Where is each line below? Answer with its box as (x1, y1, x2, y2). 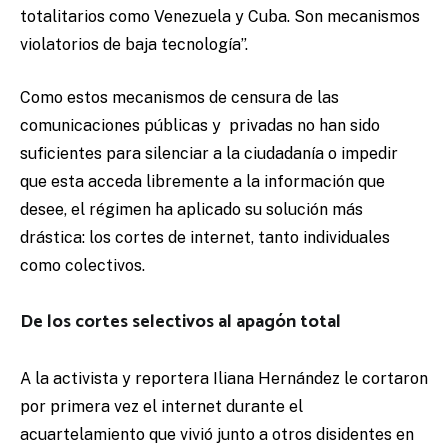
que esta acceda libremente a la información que (20, 172, 385, 192)
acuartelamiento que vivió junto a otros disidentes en (20, 425, 414, 445)
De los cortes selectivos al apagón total (20, 307, 341, 338)
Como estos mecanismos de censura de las (20, 88, 339, 108)
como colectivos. (20, 256, 149, 276)
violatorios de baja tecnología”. (20, 35, 248, 55)
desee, (20, 200, 71, 220)
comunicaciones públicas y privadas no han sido (20, 116, 380, 136)
